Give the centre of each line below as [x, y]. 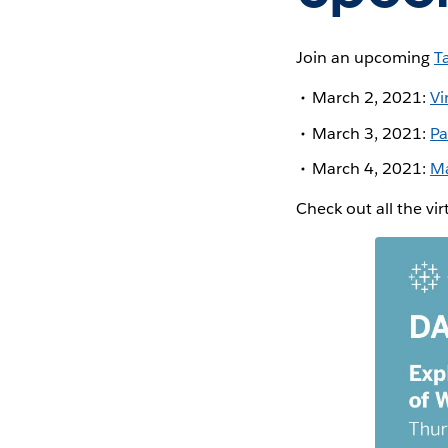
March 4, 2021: [370, 168]
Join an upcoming [364, 58]
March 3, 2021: [370, 133]
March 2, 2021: [370, 98]
